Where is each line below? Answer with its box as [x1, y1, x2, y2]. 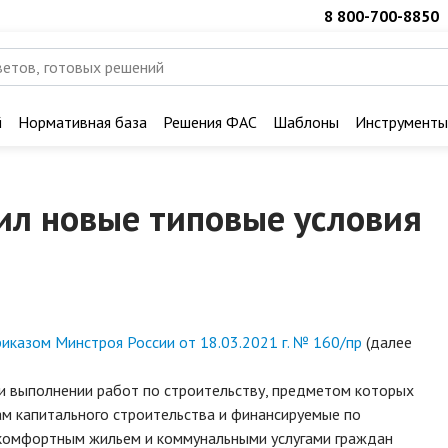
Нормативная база [18, 112, 147, 132]
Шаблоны [273, 112, 339, 132]
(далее [362, 332, 412, 352]
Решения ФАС [163, 112, 257, 132]
